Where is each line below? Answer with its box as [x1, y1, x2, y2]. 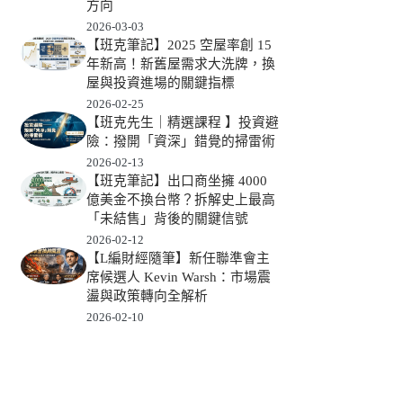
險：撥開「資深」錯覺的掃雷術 [85, 134, 275, 149]
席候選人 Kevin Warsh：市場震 [85, 270, 271, 285]
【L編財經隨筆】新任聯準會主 [85, 251, 270, 266]
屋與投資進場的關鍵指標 [85, 76, 235, 91]
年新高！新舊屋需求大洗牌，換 [85, 57, 275, 72]
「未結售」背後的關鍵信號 [85, 211, 248, 227]
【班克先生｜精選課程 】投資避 [85, 115, 279, 130]
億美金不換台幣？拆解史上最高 [85, 193, 275, 208]
